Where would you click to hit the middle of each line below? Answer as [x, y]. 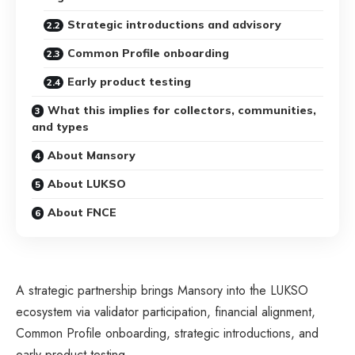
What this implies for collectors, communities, [182, 110]
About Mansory [92, 155]
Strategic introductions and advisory [174, 24]
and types [60, 126]
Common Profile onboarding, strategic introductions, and [167, 333]
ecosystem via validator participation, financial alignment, [166, 311]
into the [246, 290]
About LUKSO [87, 183]
